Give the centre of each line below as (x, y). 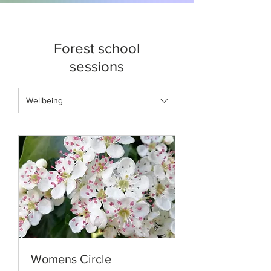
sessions (97, 66)
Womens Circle (71, 259)
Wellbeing (44, 100)
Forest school (97, 48)
